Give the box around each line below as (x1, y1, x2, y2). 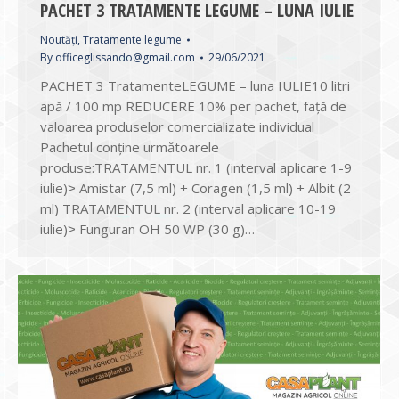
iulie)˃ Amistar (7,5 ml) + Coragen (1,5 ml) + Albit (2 (40, 179, 351, 197)
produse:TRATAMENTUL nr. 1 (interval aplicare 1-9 (40, 159, 352, 176)
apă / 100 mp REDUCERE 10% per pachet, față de (40, 97, 346, 115)
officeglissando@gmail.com (55, 50, 195, 65)
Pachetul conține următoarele (40, 138, 219, 156)
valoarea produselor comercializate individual (40, 118, 314, 135)
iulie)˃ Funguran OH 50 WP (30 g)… (40, 220, 255, 238)
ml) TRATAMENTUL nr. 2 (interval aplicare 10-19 (40, 199, 336, 217)
